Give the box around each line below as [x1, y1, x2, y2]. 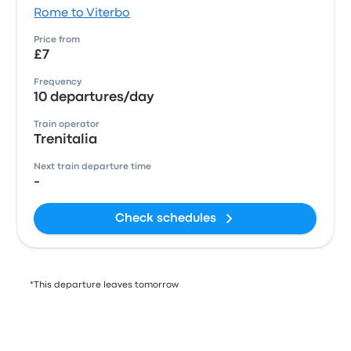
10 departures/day [34, 92, 155, 103]
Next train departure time [34, 163, 152, 171]
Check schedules [115, 213, 217, 224]
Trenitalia [34, 134, 98, 146]
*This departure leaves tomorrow [30, 281, 179, 289]
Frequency [34, 78, 82, 86]
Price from [34, 36, 81, 44]
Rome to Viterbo [34, 8, 131, 19]
